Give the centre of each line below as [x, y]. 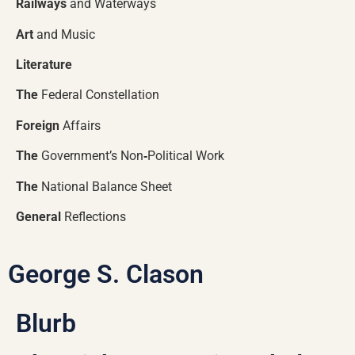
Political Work [186, 156]
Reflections [95, 217]
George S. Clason [106, 275]
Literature [44, 65]
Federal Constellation [100, 95]
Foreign [39, 125]
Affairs [82, 125]
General [40, 217]
